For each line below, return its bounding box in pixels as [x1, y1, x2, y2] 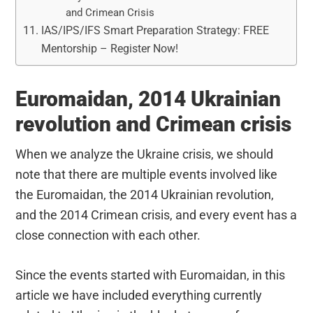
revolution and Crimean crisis [15, 111, 292, 136]
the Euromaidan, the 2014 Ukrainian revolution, [15, 187, 275, 202]
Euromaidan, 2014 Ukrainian [15, 86, 282, 111]
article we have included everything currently [15, 287, 263, 303]
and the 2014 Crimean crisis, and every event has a [15, 207, 298, 222]
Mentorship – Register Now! [41, 41, 178, 55]
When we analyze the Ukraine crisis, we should [15, 146, 274, 161]
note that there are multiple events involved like [15, 166, 278, 182]
